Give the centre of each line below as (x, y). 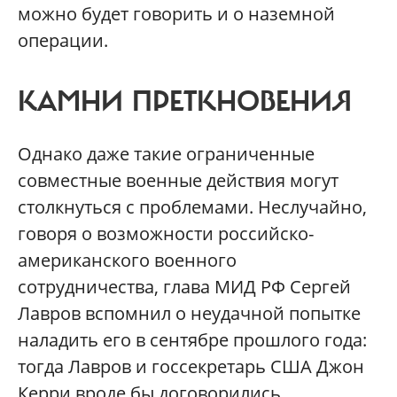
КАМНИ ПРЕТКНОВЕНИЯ (185, 101)
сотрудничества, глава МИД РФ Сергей (184, 286)
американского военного (127, 260)
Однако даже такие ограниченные (166, 153)
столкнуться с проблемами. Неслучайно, (192, 206)
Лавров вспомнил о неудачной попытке (189, 313)
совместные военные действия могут (178, 180)
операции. (63, 40)
